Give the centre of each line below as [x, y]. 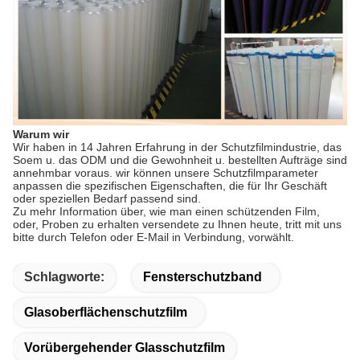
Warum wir [41, 135]
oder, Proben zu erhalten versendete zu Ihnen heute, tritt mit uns [177, 225]
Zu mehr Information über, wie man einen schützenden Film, [166, 212]
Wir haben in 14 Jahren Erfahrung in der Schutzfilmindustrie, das [177, 147]
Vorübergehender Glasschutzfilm [125, 348]
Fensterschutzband [202, 277]
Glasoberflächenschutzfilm [106, 313]
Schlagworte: [64, 277]
